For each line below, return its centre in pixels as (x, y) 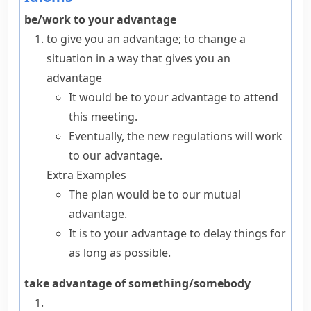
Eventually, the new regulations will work (176, 136)
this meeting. (103, 117)
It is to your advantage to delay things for (177, 233)
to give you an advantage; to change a (146, 39)
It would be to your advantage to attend (174, 97)
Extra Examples (86, 175)
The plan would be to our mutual (155, 194)
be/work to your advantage (100, 19)
